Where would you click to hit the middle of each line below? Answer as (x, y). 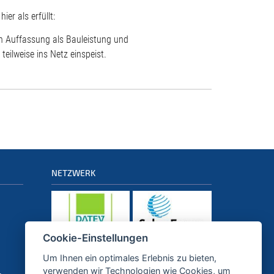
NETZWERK (73, 173)
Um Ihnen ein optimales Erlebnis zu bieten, (129, 258)
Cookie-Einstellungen (95, 238)
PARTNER (70, 265)
